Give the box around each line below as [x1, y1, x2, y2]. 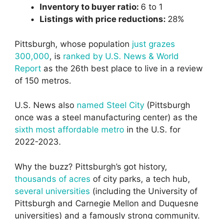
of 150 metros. [15, 75, 71, 86]
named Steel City [77, 100, 144, 110]
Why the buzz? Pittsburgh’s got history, [15, 161, 167, 172]
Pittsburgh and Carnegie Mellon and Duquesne [15, 198, 198, 208]
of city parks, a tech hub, [90, 174, 190, 184]
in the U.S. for [124, 125, 180, 135]
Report [15, 63, 41, 73]
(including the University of [90, 186, 197, 196]
